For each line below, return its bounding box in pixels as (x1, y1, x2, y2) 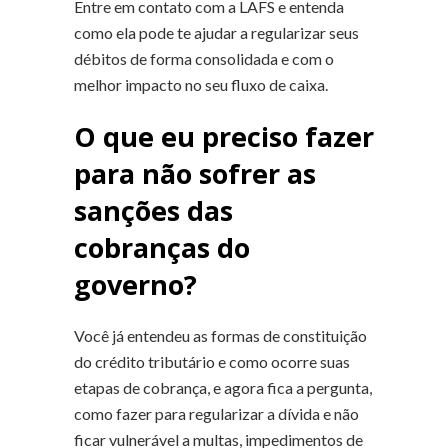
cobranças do (74, 228, 250, 266)
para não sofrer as (74, 154, 316, 192)
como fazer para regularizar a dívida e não (74, 403, 359, 423)
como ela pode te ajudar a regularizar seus (74, 22, 359, 42)
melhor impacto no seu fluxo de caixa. (74, 74, 328, 94)
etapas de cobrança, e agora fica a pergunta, (74, 377, 372, 397)
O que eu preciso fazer (74, 117, 374, 155)
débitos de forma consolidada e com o (74, 48, 334, 68)
